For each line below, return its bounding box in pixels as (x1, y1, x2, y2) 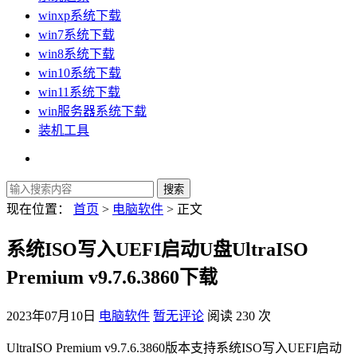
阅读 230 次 (207, 309, 271, 324)
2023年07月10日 (6, 309, 96, 324)
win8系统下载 (38, 47, 115, 61)
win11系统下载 (38, 85, 120, 100)
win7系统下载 (38, 28, 115, 42)
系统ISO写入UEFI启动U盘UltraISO (6, 239, 308, 261)
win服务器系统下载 (38, 104, 147, 119)
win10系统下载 (38, 66, 121, 80)
